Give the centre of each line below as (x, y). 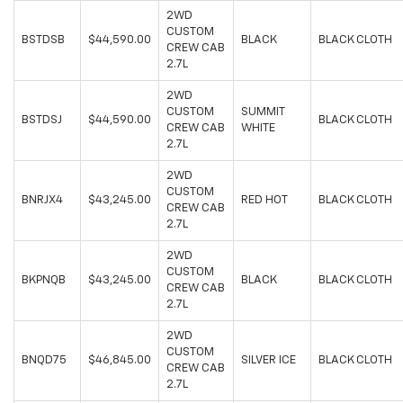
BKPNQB (44, 281)
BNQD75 (44, 361)
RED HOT (264, 201)
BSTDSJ (42, 121)
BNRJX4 (42, 201)
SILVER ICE (269, 361)
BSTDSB (43, 40)
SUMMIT (263, 112)
